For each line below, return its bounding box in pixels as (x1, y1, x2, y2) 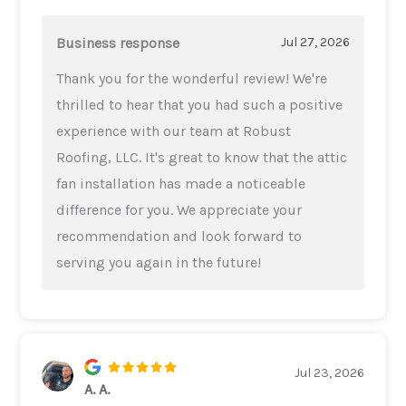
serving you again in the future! (56, 253, 262, 271)
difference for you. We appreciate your (56, 200, 303, 218)
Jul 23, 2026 (294, 364, 364, 381)
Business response (56, 34, 180, 52)
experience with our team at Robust (56, 121, 292, 140)
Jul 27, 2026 (280, 34, 350, 51)
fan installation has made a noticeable (56, 174, 306, 192)
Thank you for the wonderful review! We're (56, 69, 328, 87)
